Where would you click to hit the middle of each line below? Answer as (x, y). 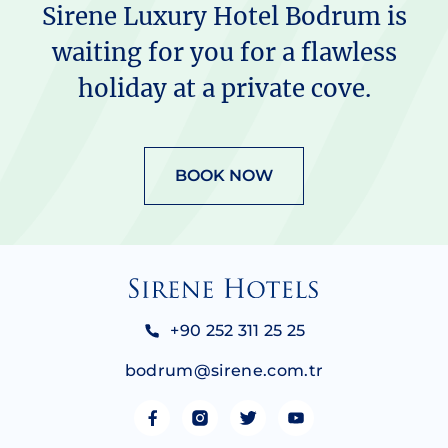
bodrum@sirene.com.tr (224, 370)
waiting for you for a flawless (224, 52)
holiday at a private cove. (224, 88)
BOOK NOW (224, 175)
